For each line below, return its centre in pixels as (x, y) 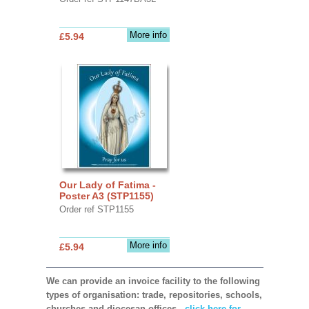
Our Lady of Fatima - (107, 185)
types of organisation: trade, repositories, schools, (154, 295)
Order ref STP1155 (96, 209)
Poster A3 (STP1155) (106, 196)
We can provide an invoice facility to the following (153, 281)
